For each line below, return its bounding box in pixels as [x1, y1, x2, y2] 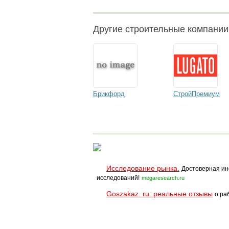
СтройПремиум [173, 90, 220, 98]
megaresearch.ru [142, 175, 185, 181]
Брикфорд [93, 90, 125, 98]
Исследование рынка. [106, 164, 179, 172]
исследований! [97, 174, 140, 181]
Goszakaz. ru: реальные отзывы [106, 190, 213, 198]
